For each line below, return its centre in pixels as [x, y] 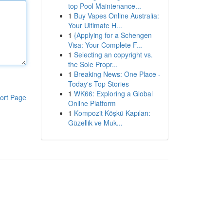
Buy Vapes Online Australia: [116, 16]
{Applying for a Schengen [113, 35]
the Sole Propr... [93, 64]
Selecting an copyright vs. [113, 54]
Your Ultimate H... [95, 25]
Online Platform [92, 103]
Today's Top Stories [98, 84]
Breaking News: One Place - [117, 74]
